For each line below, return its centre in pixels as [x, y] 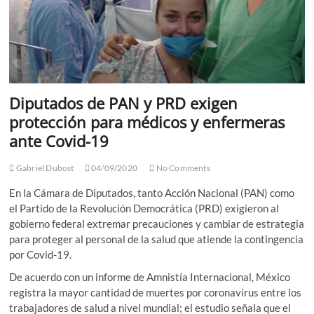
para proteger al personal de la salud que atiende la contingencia [157, 239]
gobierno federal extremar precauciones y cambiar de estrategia [157, 224]
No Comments [182, 168]
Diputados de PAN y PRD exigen [124, 103]
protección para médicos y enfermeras [147, 122]
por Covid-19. [41, 255]
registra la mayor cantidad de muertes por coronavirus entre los [156, 293]
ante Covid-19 [59, 141]
